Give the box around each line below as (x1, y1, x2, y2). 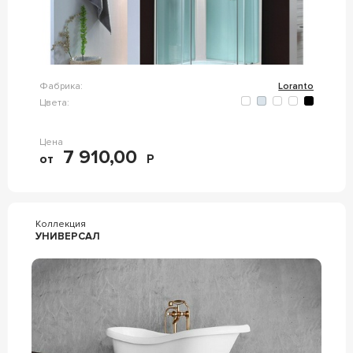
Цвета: (39, 96, 69, 109)
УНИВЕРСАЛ (35, 230, 100, 243)
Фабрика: (39, 80, 83, 92)
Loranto (278, 80, 314, 92)
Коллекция (35, 218, 86, 230)
